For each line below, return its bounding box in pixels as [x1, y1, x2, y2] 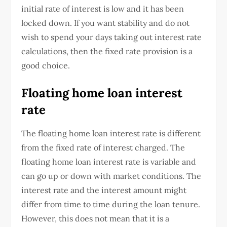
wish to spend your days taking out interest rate [21, 31, 202, 42]
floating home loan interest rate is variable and [21, 156, 197, 167]
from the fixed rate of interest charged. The [21, 142, 185, 153]
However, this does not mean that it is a [21, 213, 170, 223]
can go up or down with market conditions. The [21, 170, 202, 181]
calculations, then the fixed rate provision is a [21, 46, 193, 56]
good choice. [21, 60, 72, 70]
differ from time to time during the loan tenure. [21, 199, 201, 209]
